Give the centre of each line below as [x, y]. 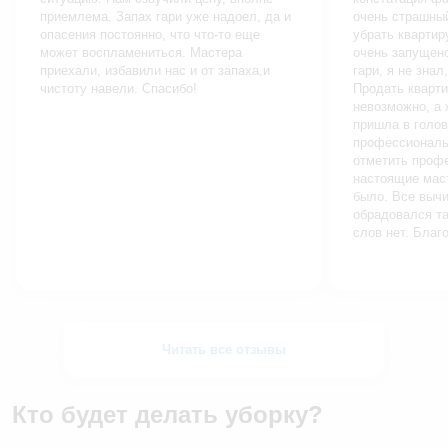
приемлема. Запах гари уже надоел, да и [165, 17]
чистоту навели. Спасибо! [118, 89]
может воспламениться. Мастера [141, 53]
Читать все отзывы [224, 350]
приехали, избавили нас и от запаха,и [155, 71]
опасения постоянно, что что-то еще [150, 35]
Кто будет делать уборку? [167, 415]
